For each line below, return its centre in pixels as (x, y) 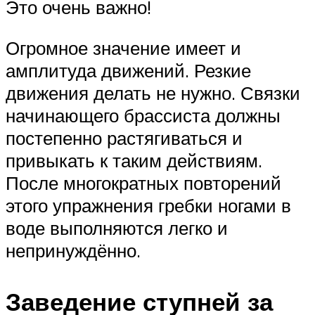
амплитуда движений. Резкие (128, 71)
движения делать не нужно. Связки (153, 93)
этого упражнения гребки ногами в (148, 206)
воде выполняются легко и (117, 228)
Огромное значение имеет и (123, 48)
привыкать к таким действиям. (134, 161)
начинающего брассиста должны (143, 116)
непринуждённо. (73, 251)
